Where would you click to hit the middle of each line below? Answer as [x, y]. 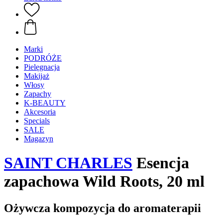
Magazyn [39, 139]
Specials [37, 121]
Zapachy [38, 94]
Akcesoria [40, 112]
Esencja [161, 163]
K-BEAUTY [45, 103]
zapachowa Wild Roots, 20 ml [104, 181]
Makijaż [37, 76]
